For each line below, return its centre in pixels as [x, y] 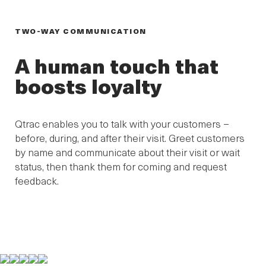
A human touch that [117, 65]
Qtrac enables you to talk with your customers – [122, 123]
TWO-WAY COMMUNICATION [81, 31]
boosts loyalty [88, 85]
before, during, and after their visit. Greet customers [130, 137]
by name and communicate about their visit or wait [127, 152]
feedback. [37, 180]
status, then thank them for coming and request [121, 166]
